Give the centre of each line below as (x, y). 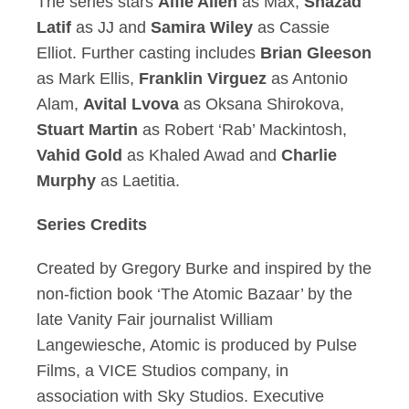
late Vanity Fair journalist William (155, 320)
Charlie (309, 155)
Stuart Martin (87, 130)
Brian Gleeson (316, 53)
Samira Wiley (202, 27)
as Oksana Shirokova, (262, 104)
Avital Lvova (131, 104)
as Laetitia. (138, 181)
